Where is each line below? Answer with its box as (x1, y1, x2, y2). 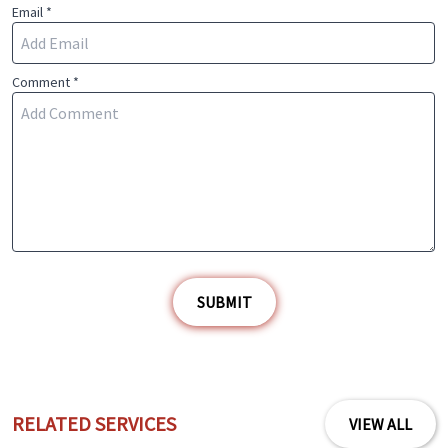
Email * (12, 2, 53, 21)
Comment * (12, 72, 80, 91)
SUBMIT (196, 291, 252, 312)
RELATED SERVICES (12, 410, 177, 436)
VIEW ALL (348, 413, 412, 434)
